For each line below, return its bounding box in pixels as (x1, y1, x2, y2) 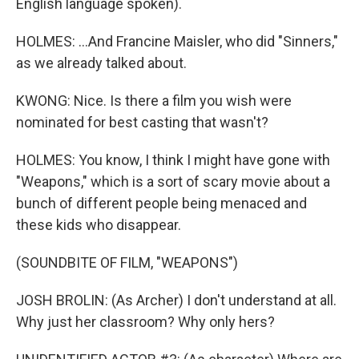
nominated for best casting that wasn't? (16, 114, 268, 131)
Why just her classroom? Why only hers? (16, 313, 275, 330)
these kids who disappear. (16, 216, 181, 233)
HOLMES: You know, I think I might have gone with (16, 151, 330, 168)
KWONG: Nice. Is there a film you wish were (16, 92, 292, 109)
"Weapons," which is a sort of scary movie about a (16, 173, 330, 190)
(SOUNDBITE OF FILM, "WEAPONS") (16, 254, 238, 271)
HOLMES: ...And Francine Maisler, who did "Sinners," (16, 33, 338, 50)
